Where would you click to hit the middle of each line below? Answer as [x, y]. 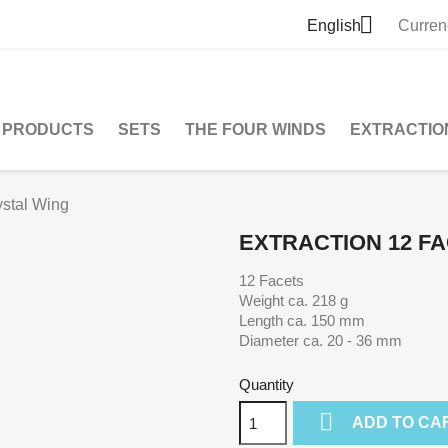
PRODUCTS [48, 129]
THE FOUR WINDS [255, 129]
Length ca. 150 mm [304, 320]
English [334, 26]
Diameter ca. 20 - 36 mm [320, 340]
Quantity [266, 384]
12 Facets [273, 280]
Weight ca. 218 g [295, 300]
